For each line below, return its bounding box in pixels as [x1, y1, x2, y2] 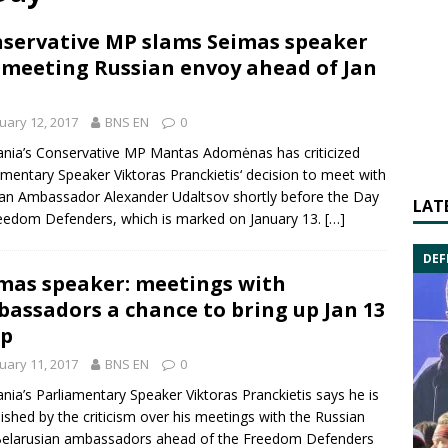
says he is [312, 385, 379, 404]
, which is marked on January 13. [113, 209, 325, 228]
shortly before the [229, 187, 353, 206]
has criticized [273, 143, 360, 162]
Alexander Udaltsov [104, 187, 229, 206]
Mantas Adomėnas [150, 143, 273, 162]
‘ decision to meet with [240, 165, 386, 184]
